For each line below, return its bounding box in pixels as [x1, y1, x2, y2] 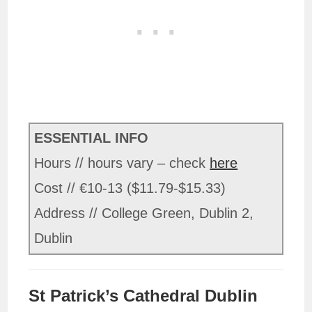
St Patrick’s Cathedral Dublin [29, 286, 258, 305]
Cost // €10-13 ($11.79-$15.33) [34, 180, 226, 196]
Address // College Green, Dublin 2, [34, 205, 254, 221]
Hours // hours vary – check [34, 155, 210, 171]
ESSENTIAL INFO [34, 130, 149, 146]
